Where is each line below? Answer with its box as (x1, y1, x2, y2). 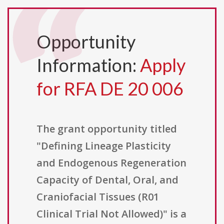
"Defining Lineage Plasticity (36, 139, 171, 153)
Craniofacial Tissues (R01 (36, 190, 159, 204)
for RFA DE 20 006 (36, 77, 183, 100)
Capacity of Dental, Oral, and (36, 173, 178, 187)
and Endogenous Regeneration (36, 156, 186, 170)
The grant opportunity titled (36, 122, 177, 136)
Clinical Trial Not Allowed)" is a (36, 207, 186, 221)
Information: (36, 54, 140, 76)
